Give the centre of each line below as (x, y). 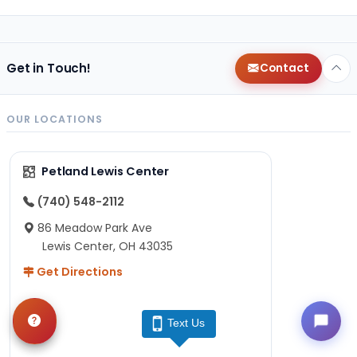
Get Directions (78, 272)
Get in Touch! (49, 69)
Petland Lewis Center (105, 172)
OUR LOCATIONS (55, 120)
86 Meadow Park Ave (95, 228)
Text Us (186, 323)
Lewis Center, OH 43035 (108, 247)
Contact (284, 69)
